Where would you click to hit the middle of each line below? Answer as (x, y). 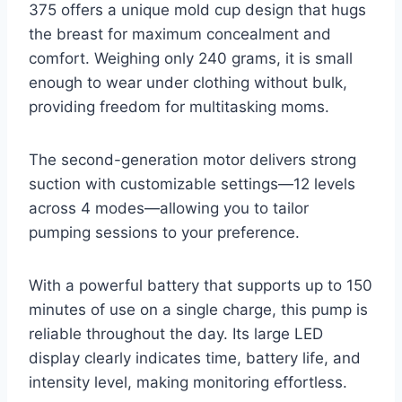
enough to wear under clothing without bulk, (188, 83)
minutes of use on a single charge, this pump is (198, 310)
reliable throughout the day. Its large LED (176, 334)
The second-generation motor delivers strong (192, 160)
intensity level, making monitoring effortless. (188, 383)
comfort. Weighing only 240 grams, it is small (191, 59)
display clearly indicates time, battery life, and (195, 358)
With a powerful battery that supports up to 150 (201, 286)
